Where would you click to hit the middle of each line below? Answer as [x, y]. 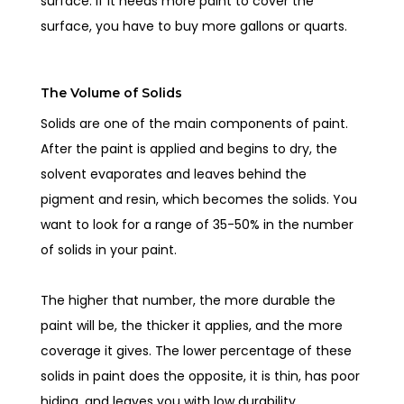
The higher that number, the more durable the [188, 300]
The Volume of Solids [112, 92]
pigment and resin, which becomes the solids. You [199, 199]
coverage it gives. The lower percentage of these [197, 350]
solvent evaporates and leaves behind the [174, 174]
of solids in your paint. [111, 249]
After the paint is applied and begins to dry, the [189, 148]
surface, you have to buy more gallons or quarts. [196, 26]
